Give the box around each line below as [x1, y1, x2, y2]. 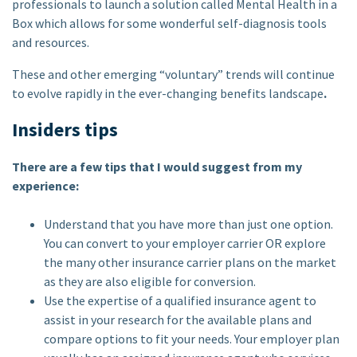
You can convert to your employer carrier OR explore [44, 235, 326, 251]
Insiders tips [12, 117, 118, 142]
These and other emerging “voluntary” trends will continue [12, 66, 335, 82]
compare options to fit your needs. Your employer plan [44, 331, 339, 347]
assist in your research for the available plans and [44, 312, 312, 328]
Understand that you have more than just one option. [44, 216, 333, 232]
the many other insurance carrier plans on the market [44, 254, 336, 270]
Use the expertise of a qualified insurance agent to [44, 292, 316, 308]
